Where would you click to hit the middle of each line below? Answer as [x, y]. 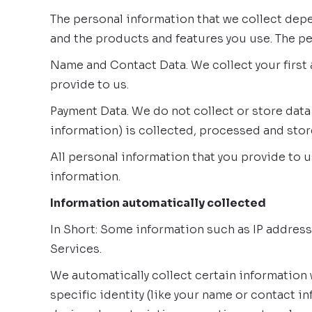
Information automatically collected [158, 203]
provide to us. [89, 85]
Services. [76, 249]
